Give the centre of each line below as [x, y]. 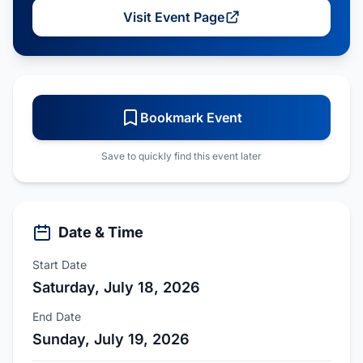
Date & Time [101, 232]
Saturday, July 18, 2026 [116, 287]
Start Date [60, 265]
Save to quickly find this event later [181, 156]
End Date [57, 316]
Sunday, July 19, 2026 [111, 339]
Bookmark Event [191, 117]
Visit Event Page [173, 17]
